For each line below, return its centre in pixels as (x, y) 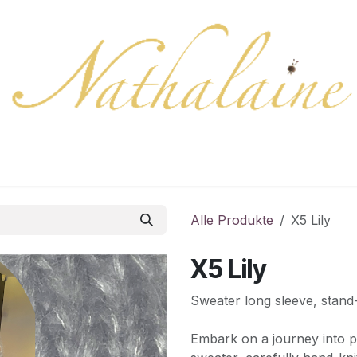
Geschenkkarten (173, 162)
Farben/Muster (288, 162)
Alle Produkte (232, 220)
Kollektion (75, 162)
